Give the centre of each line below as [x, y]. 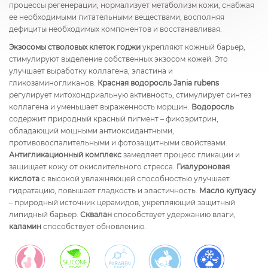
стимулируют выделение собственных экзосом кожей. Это [118, 59]
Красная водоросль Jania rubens [158, 83]
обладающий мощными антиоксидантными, [92, 131]
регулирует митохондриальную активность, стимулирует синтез [130, 95]
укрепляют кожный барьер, [193, 47]
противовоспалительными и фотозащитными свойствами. [118, 143]
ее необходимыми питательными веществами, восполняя [117, 17]
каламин [25, 226]
